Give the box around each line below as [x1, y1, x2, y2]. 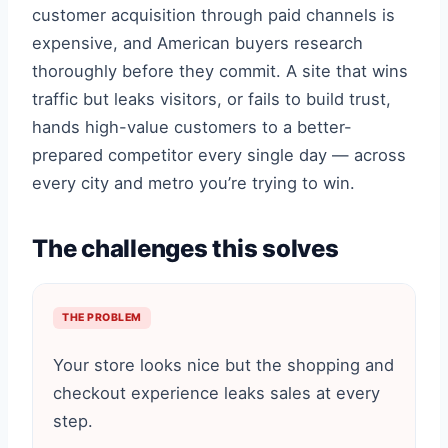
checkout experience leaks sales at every [53, 383, 380, 403]
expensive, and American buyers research [32, 33, 363, 53]
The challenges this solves [32, 234, 339, 263]
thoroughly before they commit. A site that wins [32, 61, 408, 81]
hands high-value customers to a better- [32, 117, 352, 137]
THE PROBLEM [62, 311, 142, 324]
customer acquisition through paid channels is [32, 5, 395, 25]
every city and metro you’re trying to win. [32, 173, 355, 193]
